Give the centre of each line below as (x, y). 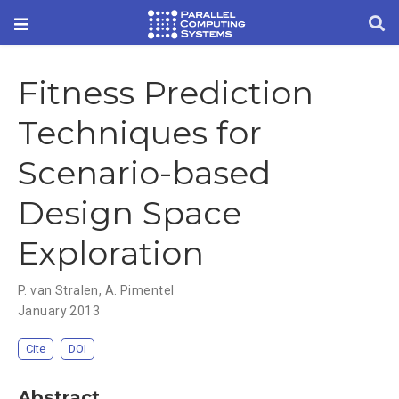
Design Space (130, 213)
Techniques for (140, 133)
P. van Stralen (58, 291)
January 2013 (59, 311)
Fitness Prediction (166, 93)
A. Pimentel (139, 291)
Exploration (111, 253)
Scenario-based (144, 173)
